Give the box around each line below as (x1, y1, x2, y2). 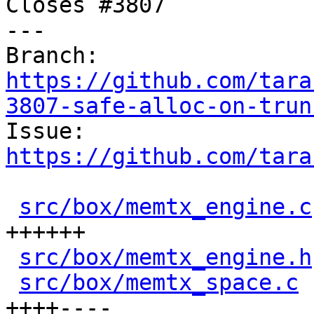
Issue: (86, 118, 99, 144)
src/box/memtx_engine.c (19, 194, 312, 219)
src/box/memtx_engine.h (19, 245, 312, 270)
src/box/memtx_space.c (19, 270, 299, 295)
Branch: (99, 43, 112, 68)
